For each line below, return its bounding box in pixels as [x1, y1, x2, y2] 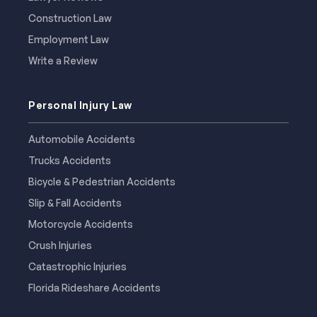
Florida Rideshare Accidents [28, 281, 161, 294]
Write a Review [28, 54, 98, 67]
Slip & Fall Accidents [28, 196, 122, 209]
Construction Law [28, 11, 112, 24]
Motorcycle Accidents [28, 217, 133, 230]
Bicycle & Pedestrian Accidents [28, 175, 175, 188]
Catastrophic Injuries [28, 260, 127, 272]
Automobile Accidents [28, 132, 135, 145]
